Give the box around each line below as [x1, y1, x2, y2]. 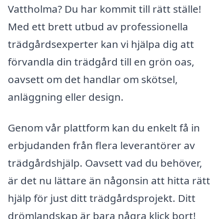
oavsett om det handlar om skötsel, [8, 72, 178, 86]
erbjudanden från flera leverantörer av [8, 138, 195, 153]
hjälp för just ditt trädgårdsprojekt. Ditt [8, 191, 196, 205]
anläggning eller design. [8, 89, 124, 104]
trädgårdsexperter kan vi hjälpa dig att [8, 37, 194, 51]
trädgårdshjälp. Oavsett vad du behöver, [8, 156, 202, 170]
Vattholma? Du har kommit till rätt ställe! [8, 1, 201, 16]
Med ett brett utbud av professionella [8, 19, 188, 33]
